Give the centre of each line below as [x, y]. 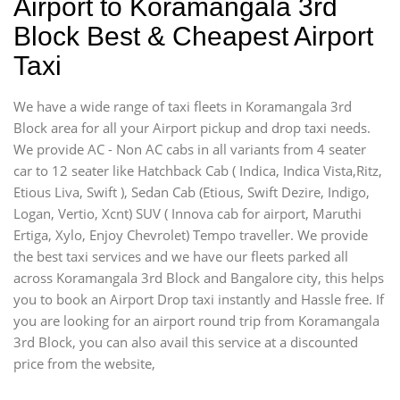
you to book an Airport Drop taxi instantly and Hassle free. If [199, 299]
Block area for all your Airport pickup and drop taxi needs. [192, 127]
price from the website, [84, 363]
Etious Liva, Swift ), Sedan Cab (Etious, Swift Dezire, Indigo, [192, 192]
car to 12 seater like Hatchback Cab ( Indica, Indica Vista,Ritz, [198, 170]
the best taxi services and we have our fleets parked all [181, 256]
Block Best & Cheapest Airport [193, 36]
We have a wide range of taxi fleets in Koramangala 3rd [183, 106]
